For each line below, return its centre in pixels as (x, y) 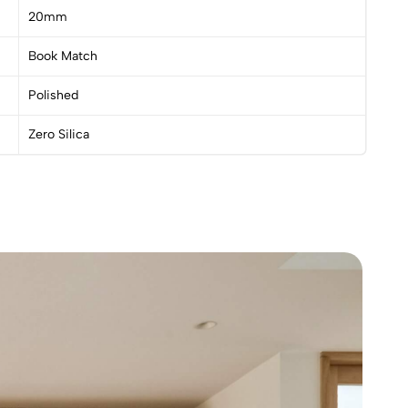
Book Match (63, 56)
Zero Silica (59, 134)
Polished (53, 95)
